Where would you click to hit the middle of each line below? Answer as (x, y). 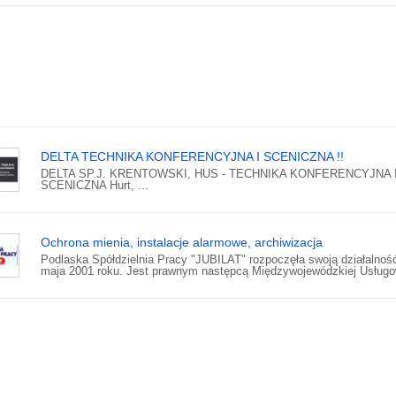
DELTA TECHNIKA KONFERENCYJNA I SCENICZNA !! (192, 157)
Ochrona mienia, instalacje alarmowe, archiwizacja (182, 243)
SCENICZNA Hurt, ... (95, 186)
